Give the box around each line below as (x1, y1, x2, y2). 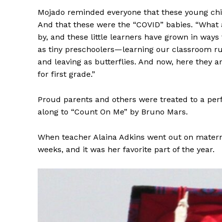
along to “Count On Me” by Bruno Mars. (38, 107, 188, 117)
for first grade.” (38, 69, 95, 79)
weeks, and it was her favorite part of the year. (38, 145, 215, 155)
